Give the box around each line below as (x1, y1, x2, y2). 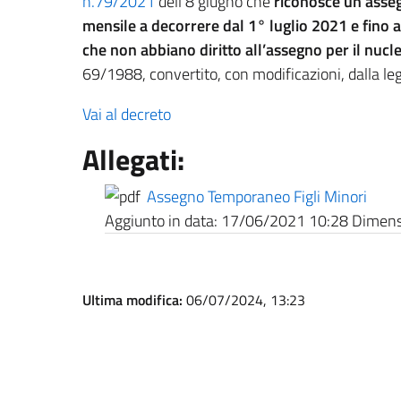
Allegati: (82, 138, 184, 181)
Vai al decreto (82, 102, 171, 126)
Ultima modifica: (82, 289, 186, 311)
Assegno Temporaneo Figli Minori (147, 184, 367, 209)
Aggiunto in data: (105, 209, 218, 233)
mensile (82, 13, 136, 38)
